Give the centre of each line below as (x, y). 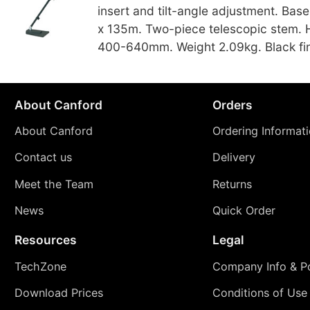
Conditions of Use (259, 292)
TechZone (40, 266)
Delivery (234, 157)
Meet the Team (54, 184)
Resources (45, 239)
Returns (232, 184)
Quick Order (244, 210)
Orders (232, 104)
